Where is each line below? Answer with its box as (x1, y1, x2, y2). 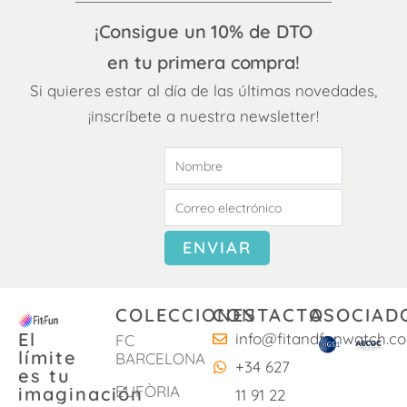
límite (18, 346, 77, 370)
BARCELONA (115, 349, 205, 369)
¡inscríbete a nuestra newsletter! (88, 106, 319, 126)
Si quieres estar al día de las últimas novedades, (30, 81, 377, 101)
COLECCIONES (115, 303, 257, 327)
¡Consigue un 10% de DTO (94, 20, 313, 44)
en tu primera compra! (107, 51, 300, 74)
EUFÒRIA (115, 382, 180, 402)
